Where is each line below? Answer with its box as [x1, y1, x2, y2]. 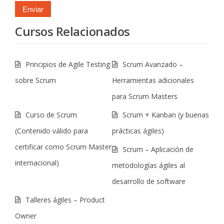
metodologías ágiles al [112, 160, 185, 170]
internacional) [15, 158, 59, 167]
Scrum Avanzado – [122, 59, 183, 69]
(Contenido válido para [15, 126, 88, 135]
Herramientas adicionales [112, 75, 194, 85]
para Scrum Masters [112, 91, 177, 101]
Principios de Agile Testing [25, 59, 110, 69]
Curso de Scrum [25, 110, 77, 119]
